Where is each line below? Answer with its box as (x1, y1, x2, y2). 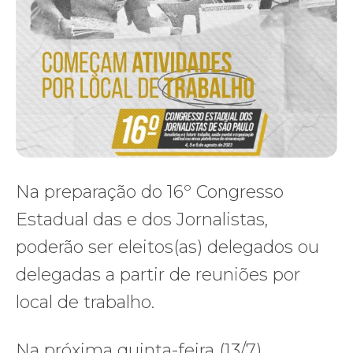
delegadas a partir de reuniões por (16, 264, 300, 286)
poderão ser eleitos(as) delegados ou (16, 236, 319, 258)
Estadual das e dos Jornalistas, (16, 209, 268, 231)
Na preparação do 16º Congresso (16, 181, 284, 203)
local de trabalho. (16, 292, 154, 314)
